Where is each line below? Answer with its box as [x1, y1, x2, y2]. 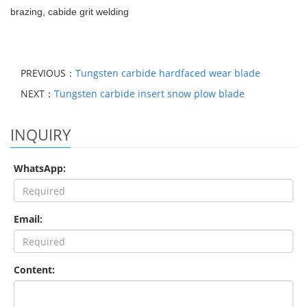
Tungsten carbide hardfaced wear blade [75, 66, 260, 80]
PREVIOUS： [21, 66, 75, 80]
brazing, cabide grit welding [10, 6, 129, 18]
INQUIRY [10, 124, 71, 145]
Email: [14, 212, 42, 226]
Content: [14, 263, 55, 277]
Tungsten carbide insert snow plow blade [54, 87, 245, 101]
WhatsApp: [14, 162, 66, 175]
